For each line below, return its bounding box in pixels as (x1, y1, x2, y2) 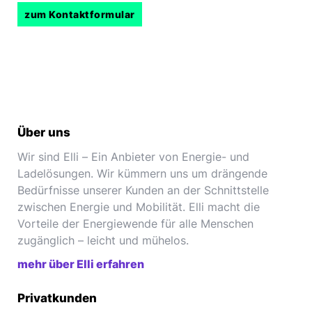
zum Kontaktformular (24, 8, 135, 20)
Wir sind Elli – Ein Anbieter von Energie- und (17, 149, 249, 164)
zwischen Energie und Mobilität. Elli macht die (17, 199, 260, 214)
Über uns (17, 125, 70, 139)
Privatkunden (17, 290, 97, 305)
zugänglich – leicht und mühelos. (17, 233, 189, 247)
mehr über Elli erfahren (17, 256, 144, 271)
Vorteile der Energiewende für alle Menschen (17, 216, 253, 231)
